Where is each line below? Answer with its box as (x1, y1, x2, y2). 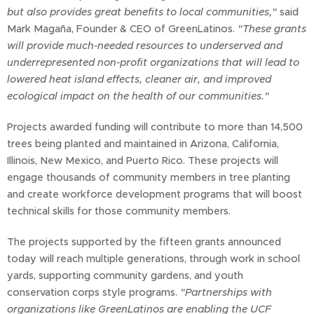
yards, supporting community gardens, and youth (7, 269, 243, 282)
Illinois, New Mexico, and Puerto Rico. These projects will (7, 154, 278, 168)
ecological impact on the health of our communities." (7, 90, 269, 103)
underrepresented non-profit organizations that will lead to (7, 56, 299, 69)
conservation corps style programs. (7, 286, 180, 299)
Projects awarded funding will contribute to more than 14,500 (7, 121, 303, 134)
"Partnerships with (180, 286, 272, 299)
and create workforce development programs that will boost (7, 188, 302, 201)
